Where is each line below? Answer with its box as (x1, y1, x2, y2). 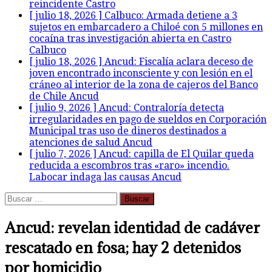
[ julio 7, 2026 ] (29, 148, 99, 160)
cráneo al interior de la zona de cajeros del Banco (29, 79, 258, 90)
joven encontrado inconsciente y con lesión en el (29, 67, 253, 79)
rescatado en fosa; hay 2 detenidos (5, 237, 241, 257)
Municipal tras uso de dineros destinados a (29, 125, 226, 137)
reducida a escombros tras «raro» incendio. (29, 160, 229, 171)
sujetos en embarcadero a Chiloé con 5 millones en (29, 21, 263, 33)
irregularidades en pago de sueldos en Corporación (29, 114, 267, 125)
